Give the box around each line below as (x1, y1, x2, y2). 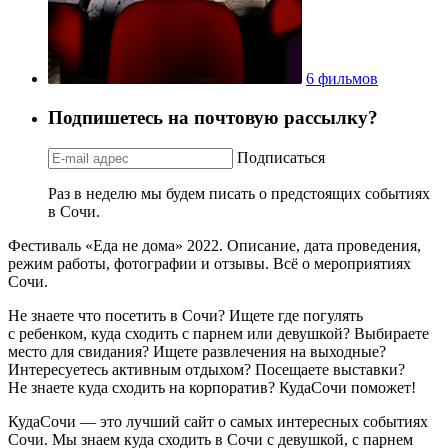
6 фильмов (306, 70, 378, 88)
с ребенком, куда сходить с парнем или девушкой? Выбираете (8, 324, 429, 342)
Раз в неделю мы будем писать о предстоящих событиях (48, 184, 430, 202)
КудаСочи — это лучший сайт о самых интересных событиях (8, 412, 428, 430)
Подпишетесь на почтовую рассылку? (48, 106, 378, 128)
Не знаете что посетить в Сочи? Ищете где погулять (8, 306, 363, 324)
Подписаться (237, 148, 325, 166)
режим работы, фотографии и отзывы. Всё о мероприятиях (8, 254, 411, 272)
